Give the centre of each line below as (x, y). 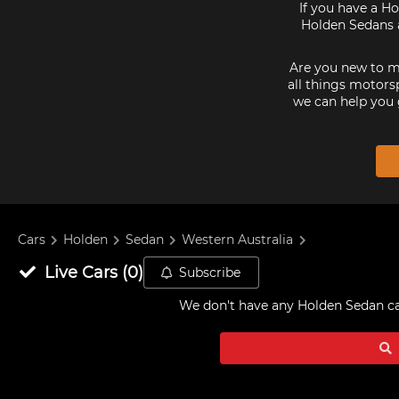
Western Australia (238, 240)
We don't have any (238, 305)
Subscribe (210, 273)
